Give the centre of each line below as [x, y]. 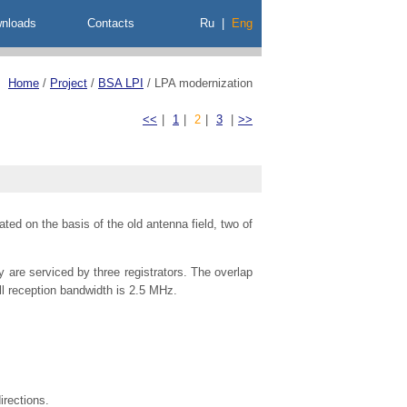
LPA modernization [203, 83]
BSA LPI [121, 83]
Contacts [110, 23]
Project [69, 83]
